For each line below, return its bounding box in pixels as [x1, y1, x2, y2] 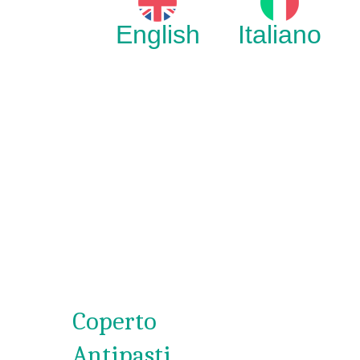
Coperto [72, 306, 157, 336]
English [115, 20, 200, 49]
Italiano [237, 20, 321, 49]
